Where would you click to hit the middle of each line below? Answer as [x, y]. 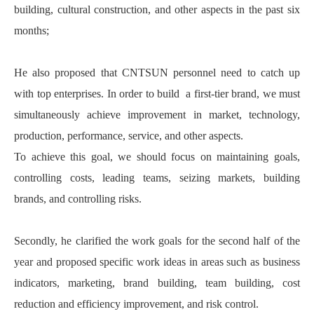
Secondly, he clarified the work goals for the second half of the [157, 240]
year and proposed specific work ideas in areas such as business [157, 261]
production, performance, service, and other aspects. [129, 135]
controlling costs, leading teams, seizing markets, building [157, 177]
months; [32, 30]
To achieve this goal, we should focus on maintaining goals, [157, 156]
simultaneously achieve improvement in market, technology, [157, 114]
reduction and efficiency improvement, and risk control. [136, 303]
